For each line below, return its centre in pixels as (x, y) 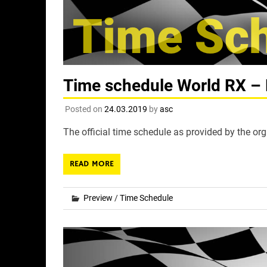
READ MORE (91, 164)
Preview (98, 198)
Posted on (84, 109)
